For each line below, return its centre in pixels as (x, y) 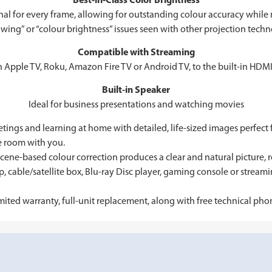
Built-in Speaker (136, 91)
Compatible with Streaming (136, 53)
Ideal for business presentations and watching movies (136, 105)
